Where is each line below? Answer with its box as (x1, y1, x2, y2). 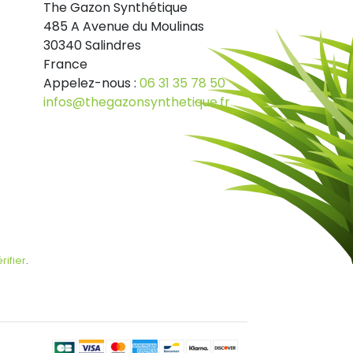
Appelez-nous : (43, 73, 139, 92)
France (43, 54, 87, 73)
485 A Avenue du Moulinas (43, 17, 204, 35)
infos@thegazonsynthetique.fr (43, 92, 230, 111)
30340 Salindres (43, 35, 141, 54)
